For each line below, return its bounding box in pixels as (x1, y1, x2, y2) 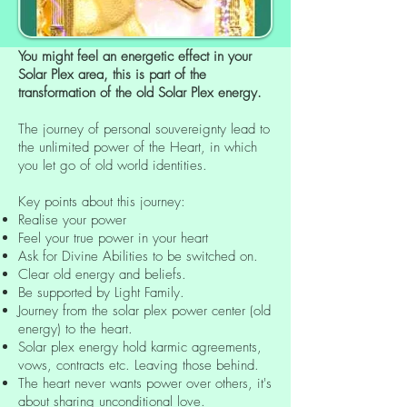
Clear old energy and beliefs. (18, 264, 186, 283)
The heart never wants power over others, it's (18, 373, 272, 392)
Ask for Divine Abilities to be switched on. (18, 246, 258, 265)
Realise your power (18, 210, 126, 229)
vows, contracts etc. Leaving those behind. (18, 355, 259, 374)
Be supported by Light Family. (18, 283, 184, 302)
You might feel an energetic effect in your (18, 46, 252, 65)
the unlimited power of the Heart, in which (18, 137, 257, 156)
